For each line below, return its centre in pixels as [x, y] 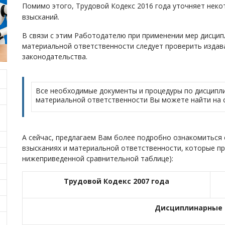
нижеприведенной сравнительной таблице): [98, 158]
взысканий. [41, 17]
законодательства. [55, 57]
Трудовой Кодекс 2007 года [116, 181]
